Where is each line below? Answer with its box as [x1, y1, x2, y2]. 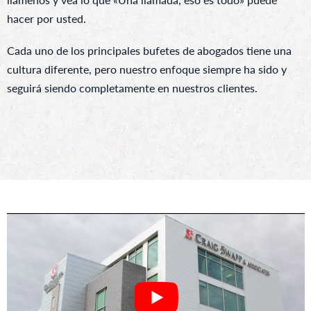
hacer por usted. [7, 10, 86, 27]
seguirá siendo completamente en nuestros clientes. [7, 80, 258, 96]
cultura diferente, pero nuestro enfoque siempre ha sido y [7, 61, 287, 78]
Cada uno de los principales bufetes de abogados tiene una [7, 42, 292, 59]
